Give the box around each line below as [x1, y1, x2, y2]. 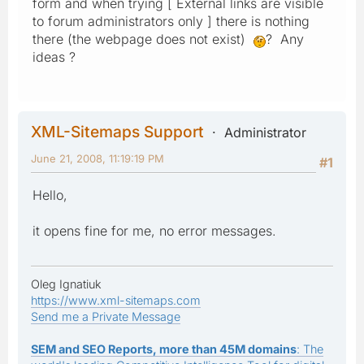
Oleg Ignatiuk [31, 276, 102, 291]
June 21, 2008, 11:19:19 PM [31, 151, 164, 165]
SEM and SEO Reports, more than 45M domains [31, 341, 297, 356]
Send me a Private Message [31, 309, 180, 323]
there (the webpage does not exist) [32, 30, 253, 47]
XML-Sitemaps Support [31, 121, 204, 141]
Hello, [32, 186, 67, 203]
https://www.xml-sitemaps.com [31, 292, 201, 307]
